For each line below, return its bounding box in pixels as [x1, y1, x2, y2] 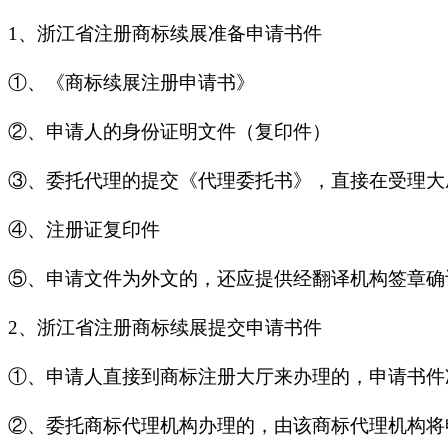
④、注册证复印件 [8, 218, 160, 240]
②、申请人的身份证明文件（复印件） [8, 120, 331, 142]
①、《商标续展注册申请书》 [8, 71, 255, 93]
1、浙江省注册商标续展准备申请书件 [8, 22, 322, 44]
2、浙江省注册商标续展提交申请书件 [8, 316, 322, 338]
